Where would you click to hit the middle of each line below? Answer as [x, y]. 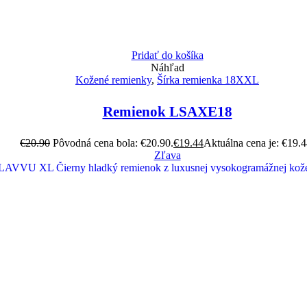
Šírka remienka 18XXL [208, 80]
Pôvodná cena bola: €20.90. [113, 143]
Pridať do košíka [167, 56]
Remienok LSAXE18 [167, 112]
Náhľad [167, 68]
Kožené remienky [113, 80]
